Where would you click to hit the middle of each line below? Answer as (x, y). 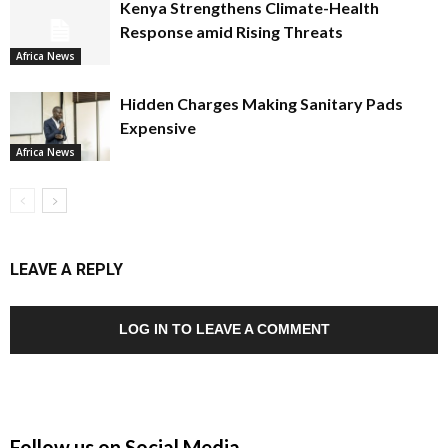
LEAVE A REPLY (66, 269)
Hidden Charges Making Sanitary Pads (261, 103)
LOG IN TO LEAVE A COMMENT (224, 329)
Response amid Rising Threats (231, 31)
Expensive (158, 127)
